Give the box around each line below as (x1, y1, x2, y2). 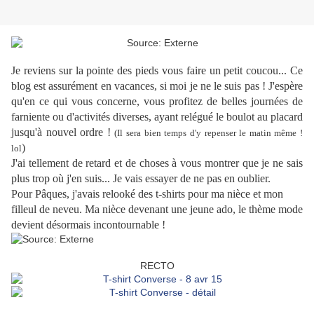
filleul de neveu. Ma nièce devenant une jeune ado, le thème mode (11, 203, 303, 216)
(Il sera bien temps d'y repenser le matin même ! (114, 128, 303, 139)
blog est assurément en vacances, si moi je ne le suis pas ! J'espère (11, 80, 303, 93)
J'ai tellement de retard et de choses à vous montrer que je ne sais (11, 157, 303, 170)
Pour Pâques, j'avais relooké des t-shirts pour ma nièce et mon (11, 188, 283, 200)
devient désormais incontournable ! (11, 219, 165, 231)
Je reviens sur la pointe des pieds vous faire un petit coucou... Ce (11, 64, 303, 77)
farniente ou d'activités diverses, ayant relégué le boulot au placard (11, 111, 303, 123)
